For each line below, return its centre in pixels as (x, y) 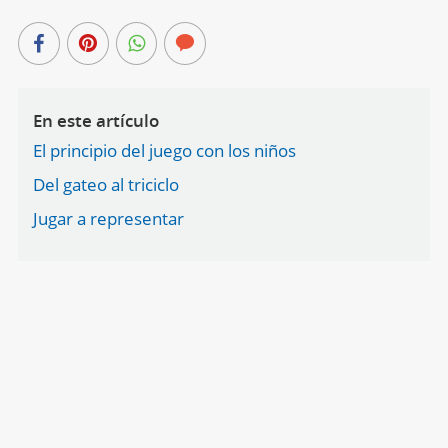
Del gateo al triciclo (105, 184)
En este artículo (95, 120)
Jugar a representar (108, 218)
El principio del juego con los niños (164, 150)
